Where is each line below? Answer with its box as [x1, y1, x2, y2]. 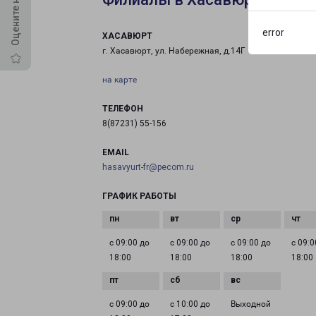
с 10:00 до [170, 299, 211, 309]
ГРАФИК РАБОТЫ [102, 191, 176, 201]
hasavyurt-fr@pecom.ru [102, 162, 194, 172]
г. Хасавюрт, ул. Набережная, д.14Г [102, 46, 245, 56]
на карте [102, 75, 137, 85]
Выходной [231, 299, 272, 309]
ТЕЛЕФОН [102, 104, 143, 114]
